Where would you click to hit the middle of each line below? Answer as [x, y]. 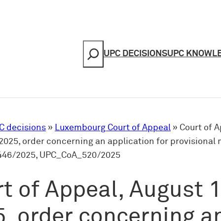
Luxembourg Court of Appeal [113, 128]
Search [92, 47]
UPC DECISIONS [135, 54]
